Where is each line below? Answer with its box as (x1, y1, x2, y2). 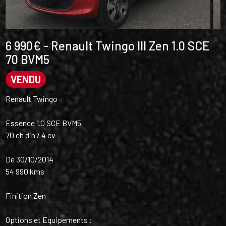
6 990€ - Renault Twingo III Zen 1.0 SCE (6, 38, 210, 53)
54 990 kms (6, 166, 45, 176)
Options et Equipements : (6, 214, 93, 224)
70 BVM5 (6, 51, 50, 67)
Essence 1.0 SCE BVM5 (6, 118, 82, 128)
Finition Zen (6, 190, 46, 200)
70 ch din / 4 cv (6, 130, 56, 140)
